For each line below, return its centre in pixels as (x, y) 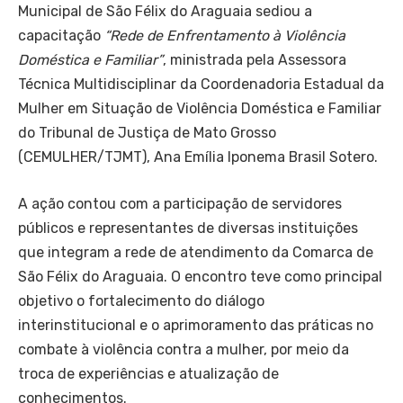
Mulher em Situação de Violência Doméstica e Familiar (200, 108)
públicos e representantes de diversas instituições (188, 228)
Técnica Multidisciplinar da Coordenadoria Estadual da (201, 84)
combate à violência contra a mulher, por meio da (184, 349)
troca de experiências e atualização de (148, 373)
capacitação (61, 36)
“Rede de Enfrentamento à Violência (225, 36)
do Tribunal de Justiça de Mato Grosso (147, 133)
